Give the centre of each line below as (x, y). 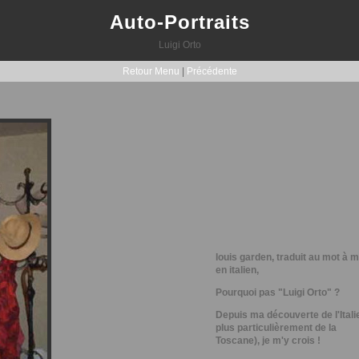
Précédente (212, 71)
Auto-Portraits (179, 22)
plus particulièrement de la (276, 328)
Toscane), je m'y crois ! (268, 341)
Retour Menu (152, 71)
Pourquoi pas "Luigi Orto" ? (278, 292)
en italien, (237, 270)
